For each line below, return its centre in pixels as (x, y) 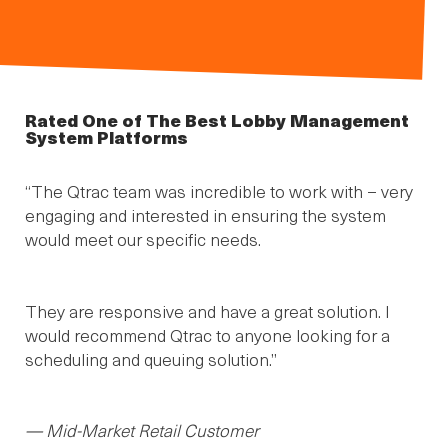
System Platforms (106, 136)
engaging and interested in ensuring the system (205, 215)
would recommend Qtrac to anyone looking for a (207, 334)
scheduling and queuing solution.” (151, 358)
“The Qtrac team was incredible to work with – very (219, 191)
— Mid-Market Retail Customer (142, 430)
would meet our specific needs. (143, 239)
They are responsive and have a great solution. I (207, 310)
